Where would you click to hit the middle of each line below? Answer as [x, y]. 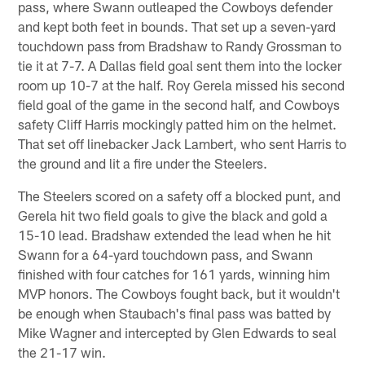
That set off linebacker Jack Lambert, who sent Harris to [182, 144]
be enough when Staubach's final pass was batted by [175, 313]
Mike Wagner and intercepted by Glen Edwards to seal [178, 333]
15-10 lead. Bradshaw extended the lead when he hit [175, 235]
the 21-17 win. [62, 352]
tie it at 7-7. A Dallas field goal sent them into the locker [180, 66]
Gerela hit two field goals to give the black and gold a [173, 215]
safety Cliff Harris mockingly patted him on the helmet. [178, 124]
